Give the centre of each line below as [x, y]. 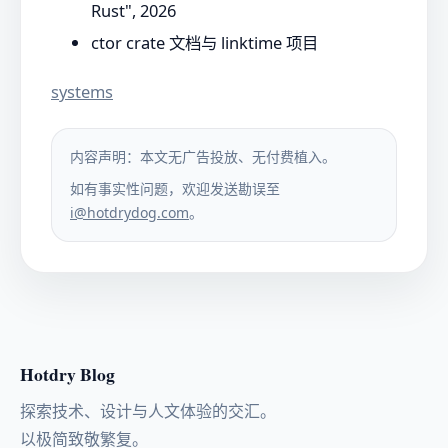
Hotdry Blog [67, 373]
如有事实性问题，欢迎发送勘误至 [175, 188]
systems [82, 91]
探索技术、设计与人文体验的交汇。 [148, 410]
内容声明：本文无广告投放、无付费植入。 [203, 156]
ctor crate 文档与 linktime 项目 [204, 43]
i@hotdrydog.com [129, 212]
